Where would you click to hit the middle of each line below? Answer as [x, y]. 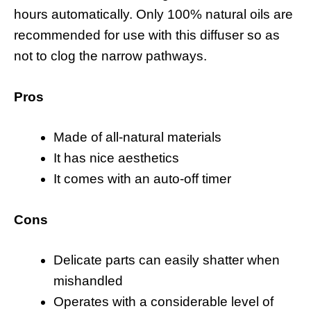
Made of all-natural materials [137, 137]
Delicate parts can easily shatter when [167, 260]
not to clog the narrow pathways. [110, 56]
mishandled [88, 281]
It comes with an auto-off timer [142, 179]
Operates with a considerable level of [163, 302]
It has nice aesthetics [116, 158]
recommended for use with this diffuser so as [147, 35]
